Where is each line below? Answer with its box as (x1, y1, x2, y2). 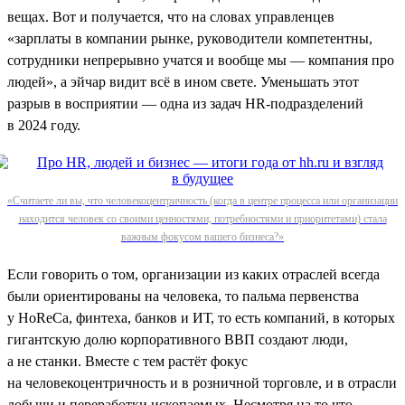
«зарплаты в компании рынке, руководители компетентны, (7, 30, 372, 46)
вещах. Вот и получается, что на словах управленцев (7, 8, 334, 24)
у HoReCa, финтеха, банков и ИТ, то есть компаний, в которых (7, 309, 395, 325)
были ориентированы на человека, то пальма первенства (7, 287, 359, 304)
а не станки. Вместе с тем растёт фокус (7, 353, 248, 369)
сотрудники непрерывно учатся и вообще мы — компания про (7, 52, 394, 68)
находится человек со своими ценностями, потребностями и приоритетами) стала (18, 212, 387, 225)
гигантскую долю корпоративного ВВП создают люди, (7, 331, 348, 347)
